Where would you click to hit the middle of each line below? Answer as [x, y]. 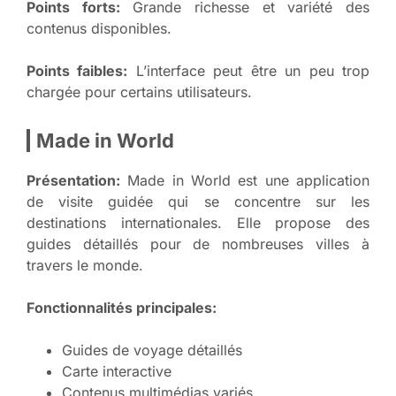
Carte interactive [117, 371]
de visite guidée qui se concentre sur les [198, 201]
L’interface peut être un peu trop [249, 70]
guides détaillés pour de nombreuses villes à [198, 244]
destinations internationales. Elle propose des [198, 222]
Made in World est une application [245, 180]
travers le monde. [85, 265]
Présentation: [73, 180]
